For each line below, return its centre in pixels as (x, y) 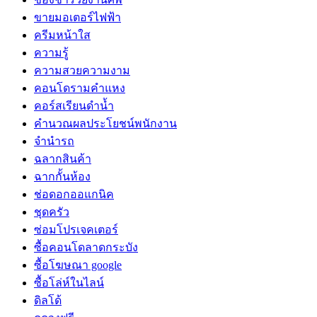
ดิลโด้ (48, 300)
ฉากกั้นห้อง (62, 176)
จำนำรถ (54, 141)
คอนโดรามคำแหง (80, 88)
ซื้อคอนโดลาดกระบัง (86, 247)
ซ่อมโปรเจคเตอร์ (76, 229)
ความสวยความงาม (82, 70)
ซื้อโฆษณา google (78, 265)
